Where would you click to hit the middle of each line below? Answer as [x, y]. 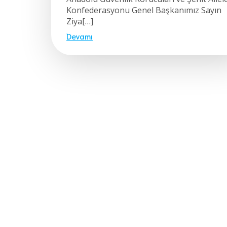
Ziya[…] [80, 21]
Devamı [80, 35]
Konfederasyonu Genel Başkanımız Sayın [144, 10]
